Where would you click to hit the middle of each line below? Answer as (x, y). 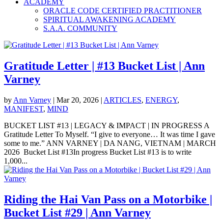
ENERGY (161, 100)
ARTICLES (123, 100)
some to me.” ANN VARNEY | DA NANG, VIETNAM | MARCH (110, 143)
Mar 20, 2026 (78, 100)
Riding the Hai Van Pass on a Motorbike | (108, 200)
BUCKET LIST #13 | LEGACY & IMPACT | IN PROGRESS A (107, 126)
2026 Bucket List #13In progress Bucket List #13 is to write (98, 152)
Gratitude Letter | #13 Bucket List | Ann (104, 66)
